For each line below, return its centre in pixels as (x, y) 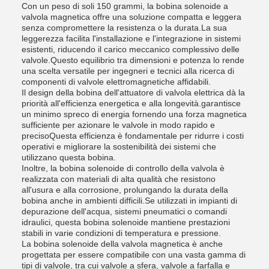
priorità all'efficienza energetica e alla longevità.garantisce (131, 103)
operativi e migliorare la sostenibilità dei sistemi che (119, 147)
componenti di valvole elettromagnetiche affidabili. (116, 82)
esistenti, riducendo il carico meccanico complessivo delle (131, 49)
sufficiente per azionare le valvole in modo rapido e (118, 125)
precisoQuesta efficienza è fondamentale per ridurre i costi (133, 136)
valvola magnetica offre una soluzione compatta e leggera (131, 17)
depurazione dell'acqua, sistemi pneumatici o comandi (124, 211)
